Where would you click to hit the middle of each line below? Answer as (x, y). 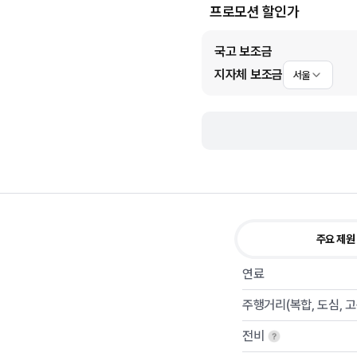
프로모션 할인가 (254, 12)
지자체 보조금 (249, 75)
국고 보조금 (243, 51)
